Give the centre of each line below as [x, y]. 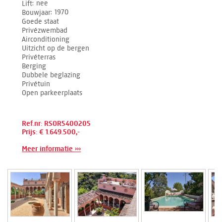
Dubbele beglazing [51, 75]
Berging [34, 66]
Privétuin [36, 84]
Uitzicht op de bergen [56, 48]
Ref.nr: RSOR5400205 [56, 123]
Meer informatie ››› [52, 149]
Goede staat [41, 21]
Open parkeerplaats [52, 93]
